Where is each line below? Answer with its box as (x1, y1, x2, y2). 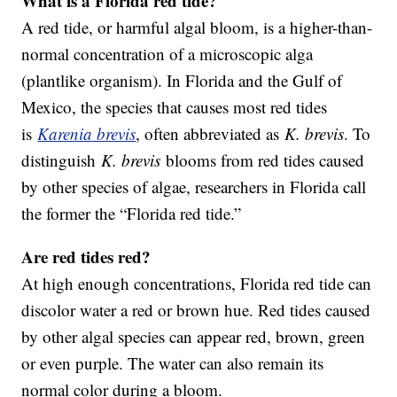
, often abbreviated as (136, 122, 285, 145)
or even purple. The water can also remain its (21, 352, 324, 375)
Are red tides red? (21, 245, 152, 269)
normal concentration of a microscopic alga (21, 43, 314, 66)
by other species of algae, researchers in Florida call (21, 175, 367, 198)
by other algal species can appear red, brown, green (21, 325, 366, 348)
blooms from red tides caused (160, 149, 365, 172)
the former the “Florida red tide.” (21, 202, 242, 225)
